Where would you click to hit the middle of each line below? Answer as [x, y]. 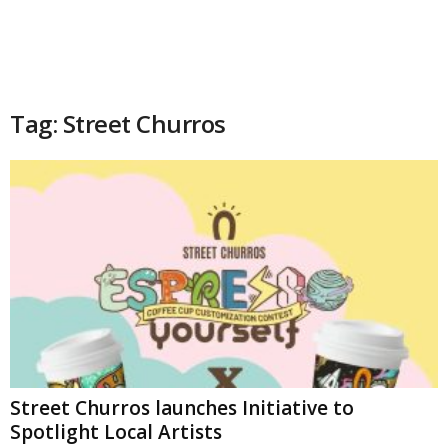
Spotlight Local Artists [116, 432]
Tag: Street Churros [118, 123]
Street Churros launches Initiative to [182, 408]
